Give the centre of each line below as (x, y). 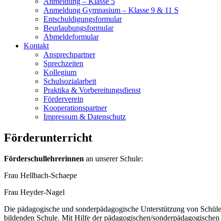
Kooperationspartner (75, 108)
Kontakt (36, 45)
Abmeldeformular (71, 37)
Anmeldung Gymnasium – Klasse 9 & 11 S (111, 10)
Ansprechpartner (69, 54)
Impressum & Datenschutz (85, 116)
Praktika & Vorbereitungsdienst (92, 90)
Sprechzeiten (63, 63)
